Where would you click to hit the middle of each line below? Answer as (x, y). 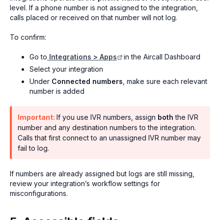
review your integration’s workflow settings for (85, 183)
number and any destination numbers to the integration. (107, 127)
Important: (37, 117)
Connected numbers (87, 81)
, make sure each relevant (165, 81)
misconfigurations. (39, 193)
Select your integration (66, 69)
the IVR (186, 117)
